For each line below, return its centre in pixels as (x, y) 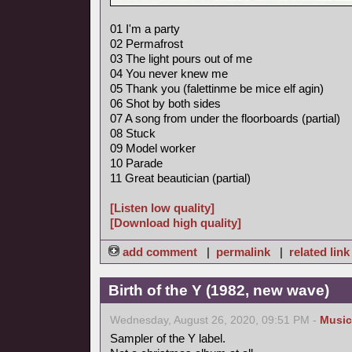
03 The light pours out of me (181, 59)
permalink (243, 252)
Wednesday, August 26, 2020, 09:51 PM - (215, 320)
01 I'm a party (145, 29)
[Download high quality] (176, 223)
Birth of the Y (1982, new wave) (219, 290)
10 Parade (136, 163)
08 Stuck (133, 133)
